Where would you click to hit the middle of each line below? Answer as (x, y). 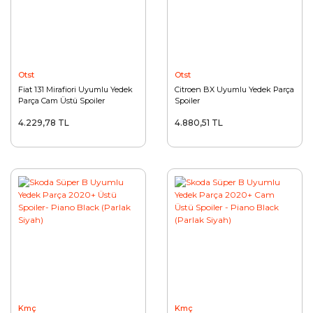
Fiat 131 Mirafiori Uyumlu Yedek (75, 89)
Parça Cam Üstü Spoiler (61, 101)
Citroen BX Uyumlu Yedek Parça (234, 89)
